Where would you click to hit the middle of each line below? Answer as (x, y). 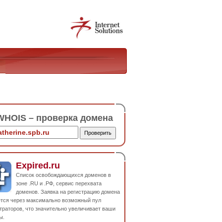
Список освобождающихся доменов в (63, 175)
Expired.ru (38, 165)
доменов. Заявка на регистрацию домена (68, 192)
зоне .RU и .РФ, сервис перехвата (59, 183)
